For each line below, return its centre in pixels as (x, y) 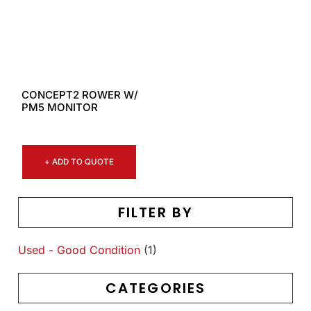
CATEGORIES (155, 288)
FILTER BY (155, 212)
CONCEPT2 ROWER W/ (80, 95)
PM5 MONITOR (60, 108)
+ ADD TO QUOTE (79, 161)
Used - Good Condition (79, 250)
